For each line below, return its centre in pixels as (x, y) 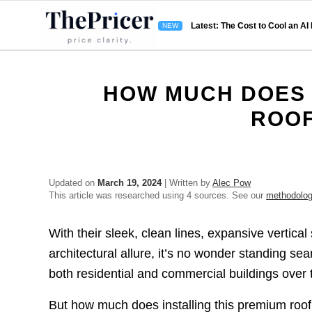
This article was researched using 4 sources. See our (158, 195)
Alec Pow (232, 183)
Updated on (73, 183)
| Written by (187, 183)
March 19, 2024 (130, 183)
